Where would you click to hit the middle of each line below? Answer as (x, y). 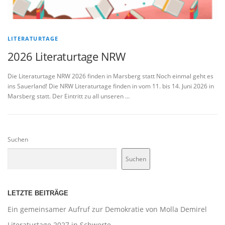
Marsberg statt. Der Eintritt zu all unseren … (69, 96)
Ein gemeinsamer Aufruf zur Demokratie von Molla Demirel (107, 209)
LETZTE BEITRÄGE (38, 193)
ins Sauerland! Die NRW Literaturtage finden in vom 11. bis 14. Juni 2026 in (111, 86)
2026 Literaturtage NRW (67, 57)
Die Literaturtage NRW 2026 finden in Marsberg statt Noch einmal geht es (110, 76)
